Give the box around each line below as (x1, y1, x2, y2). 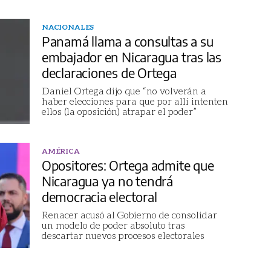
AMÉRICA (41, 146, 80, 155)
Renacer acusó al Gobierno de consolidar (41, 208, 217, 220)
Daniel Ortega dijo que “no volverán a (41, 84, 206, 96)
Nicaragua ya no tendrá (41, 172, 173, 189)
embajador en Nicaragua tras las (41, 48, 222, 65)
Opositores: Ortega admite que (41, 156, 214, 174)
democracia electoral (41, 188, 157, 205)
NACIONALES (41, 22, 94, 31)
